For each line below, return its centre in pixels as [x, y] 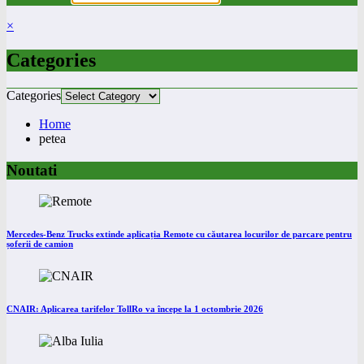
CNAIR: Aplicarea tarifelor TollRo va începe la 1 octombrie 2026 [135, 309]
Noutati [32, 170]
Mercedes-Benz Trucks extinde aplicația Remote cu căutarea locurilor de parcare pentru [179, 234]
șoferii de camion [40, 244]
